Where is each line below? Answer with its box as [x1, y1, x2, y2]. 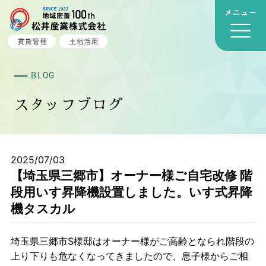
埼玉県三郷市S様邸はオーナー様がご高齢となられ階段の [10, 235, 254, 247]
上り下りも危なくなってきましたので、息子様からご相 [10, 249, 248, 262]
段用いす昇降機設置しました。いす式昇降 [10, 184, 252, 199]
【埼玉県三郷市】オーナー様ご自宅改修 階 [10, 167, 252, 183]
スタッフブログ [14, 97, 124, 113]
